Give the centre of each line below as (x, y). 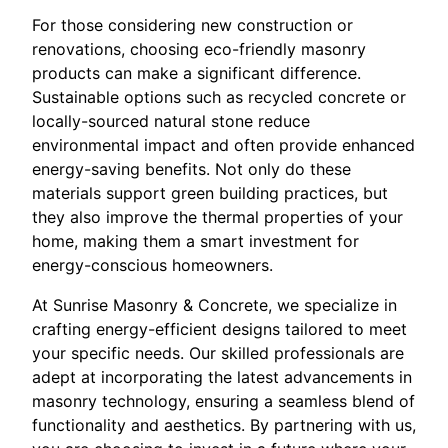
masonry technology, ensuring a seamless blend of (223, 401)
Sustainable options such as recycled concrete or (219, 97)
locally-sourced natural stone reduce (171, 121)
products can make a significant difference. (196, 73)
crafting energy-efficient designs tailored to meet (219, 329)
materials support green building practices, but (210, 193)
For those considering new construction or (192, 25)
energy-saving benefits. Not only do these (191, 169)
